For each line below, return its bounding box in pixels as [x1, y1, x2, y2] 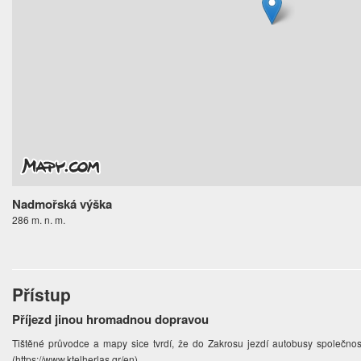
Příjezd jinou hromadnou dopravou [12, 310, 210, 329]
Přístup [12, 282, 72, 307]
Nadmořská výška [12, 195, 113, 214]
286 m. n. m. [12, 213, 66, 227]
